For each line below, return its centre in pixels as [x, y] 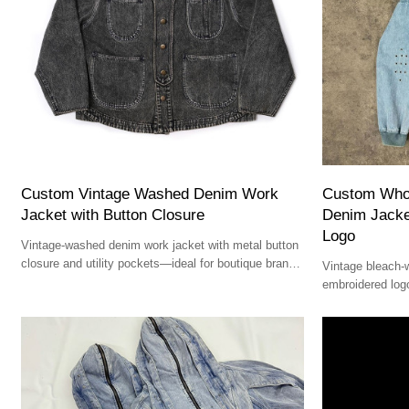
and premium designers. [85, 281]
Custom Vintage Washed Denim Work [150, 194]
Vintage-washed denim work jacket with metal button [160, 245]
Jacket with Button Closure [113, 215]
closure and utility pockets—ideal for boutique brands [162, 263]
